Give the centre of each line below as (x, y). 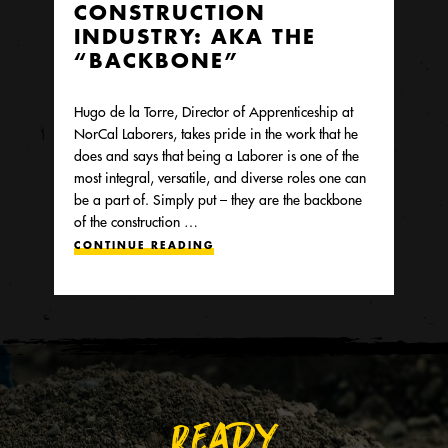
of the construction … (136, 221)
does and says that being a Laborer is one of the (216, 155)
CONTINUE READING (144, 245)
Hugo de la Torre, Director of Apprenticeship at (213, 111)
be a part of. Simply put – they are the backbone (218, 199)
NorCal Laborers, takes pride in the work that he (216, 133)
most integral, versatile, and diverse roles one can (220, 177)
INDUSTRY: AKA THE (195, 35)
